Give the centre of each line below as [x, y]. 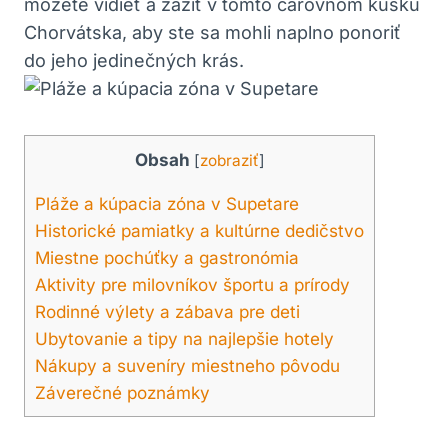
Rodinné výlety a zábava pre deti [167, 311]
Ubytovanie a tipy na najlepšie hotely [184, 338]
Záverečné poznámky [122, 392]
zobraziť [229, 160]
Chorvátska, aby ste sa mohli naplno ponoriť [212, 32]
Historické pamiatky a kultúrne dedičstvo [199, 230]
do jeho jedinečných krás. [134, 60]
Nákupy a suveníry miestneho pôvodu [187, 365]
